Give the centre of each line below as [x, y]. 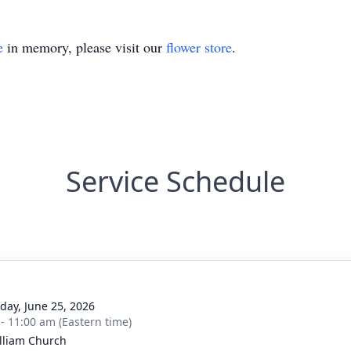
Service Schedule [175, 181]
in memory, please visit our [85, 47]
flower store [199, 47]
